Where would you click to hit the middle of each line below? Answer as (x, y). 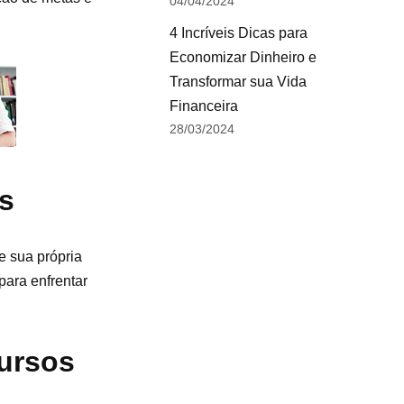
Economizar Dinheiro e (243, 57)
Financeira (203, 106)
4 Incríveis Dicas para (238, 33)
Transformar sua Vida (238, 82)
